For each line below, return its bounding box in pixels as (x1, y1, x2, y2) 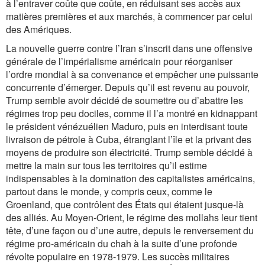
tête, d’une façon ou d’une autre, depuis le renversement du (6, 224, 254, 237)
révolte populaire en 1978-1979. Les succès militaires (6, 250, 230, 263)
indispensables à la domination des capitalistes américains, (6, 172, 255, 185)
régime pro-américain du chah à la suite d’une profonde (6, 237, 237, 250)
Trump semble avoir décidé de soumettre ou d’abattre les (6, 93, 243, 107)
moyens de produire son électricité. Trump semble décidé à (6, 146, 253, 159)
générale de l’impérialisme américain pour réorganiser (6, 54, 232, 68)
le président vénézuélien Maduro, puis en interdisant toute (6, 119, 248, 133)
